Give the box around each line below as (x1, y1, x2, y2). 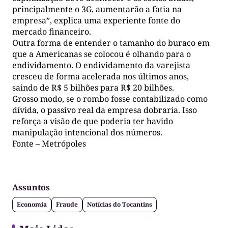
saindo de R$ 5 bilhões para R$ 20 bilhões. (12, 81, 174, 93)
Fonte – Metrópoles (12, 137, 86, 149)
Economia (17, 199, 47, 209)
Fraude (56, 199, 78, 209)
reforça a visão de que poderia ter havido (12, 115, 173, 127)
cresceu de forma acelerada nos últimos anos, (12, 70, 189, 82)
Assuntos (12, 181, 50, 193)
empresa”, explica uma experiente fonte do (12, 14, 180, 26)
